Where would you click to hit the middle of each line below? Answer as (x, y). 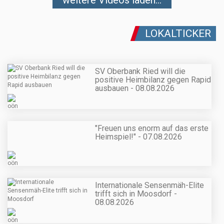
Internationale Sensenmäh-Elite (149, 185)
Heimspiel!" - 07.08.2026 (138, 137)
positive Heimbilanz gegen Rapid (153, 79)
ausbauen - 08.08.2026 (135, 88)
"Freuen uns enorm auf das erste (152, 128)
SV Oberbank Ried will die (140, 71)
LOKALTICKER (178, 33)
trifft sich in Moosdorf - (136, 194)
